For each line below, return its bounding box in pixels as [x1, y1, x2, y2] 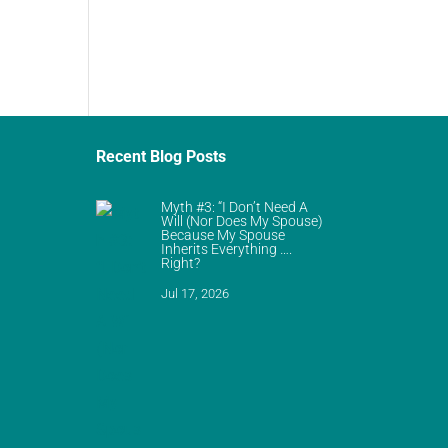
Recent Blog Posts [96, 146, 227, 166]
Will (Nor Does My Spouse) [161, 213, 324, 230]
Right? [161, 255, 201, 272]
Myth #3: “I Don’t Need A [161, 199, 309, 216]
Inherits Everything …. [161, 241, 293, 258]
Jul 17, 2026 [161, 286, 230, 302]
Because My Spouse [161, 227, 286, 244]
